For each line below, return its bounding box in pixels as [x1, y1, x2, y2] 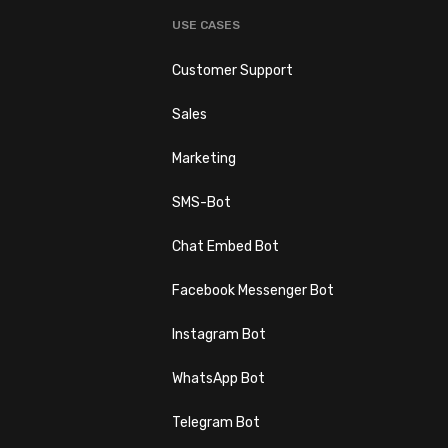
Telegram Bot [172, 413, 261, 431]
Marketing [172, 149, 237, 167]
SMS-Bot [172, 193, 232, 211]
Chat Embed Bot [172, 237, 280, 255]
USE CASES [172, 17, 241, 32]
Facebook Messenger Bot [172, 281, 335, 299]
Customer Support [172, 61, 294, 79]
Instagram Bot [172, 325, 267, 343]
